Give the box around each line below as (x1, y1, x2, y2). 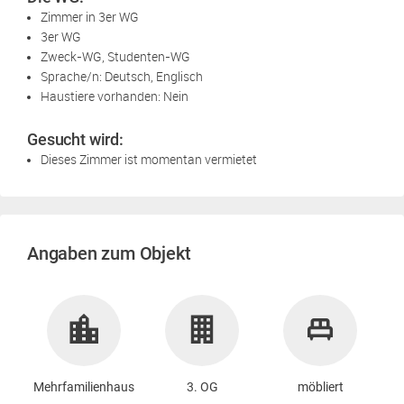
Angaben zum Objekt (27, 242, 191, 264)
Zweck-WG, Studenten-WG (41, 47, 190, 65)
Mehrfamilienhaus (33, 379, 134, 394)
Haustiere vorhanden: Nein (41, 87, 188, 105)
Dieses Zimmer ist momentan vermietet (41, 150, 257, 168)
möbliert (297, 379, 344, 394)
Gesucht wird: (27, 129, 124, 149)
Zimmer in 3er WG (41, 7, 139, 25)
